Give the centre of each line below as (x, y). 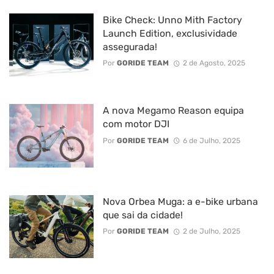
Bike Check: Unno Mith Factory (172, 20)
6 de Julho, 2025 (211, 140)
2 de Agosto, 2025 (214, 63)
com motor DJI (136, 124)
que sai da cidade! (143, 215)
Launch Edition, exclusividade (170, 33)
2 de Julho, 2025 (211, 231)
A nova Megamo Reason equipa (173, 111)
